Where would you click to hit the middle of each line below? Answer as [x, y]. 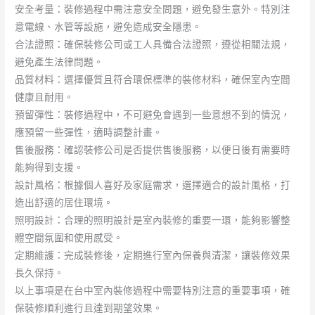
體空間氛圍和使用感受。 [69, 237]
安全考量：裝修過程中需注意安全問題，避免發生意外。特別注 [153, 9]
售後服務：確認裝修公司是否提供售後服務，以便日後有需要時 [153, 149]
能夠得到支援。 [50, 167]
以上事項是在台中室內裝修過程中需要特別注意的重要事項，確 [153, 290]
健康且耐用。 [45, 97]
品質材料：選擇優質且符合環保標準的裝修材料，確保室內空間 [153, 79]
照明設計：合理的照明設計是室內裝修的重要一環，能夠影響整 [153, 220]
